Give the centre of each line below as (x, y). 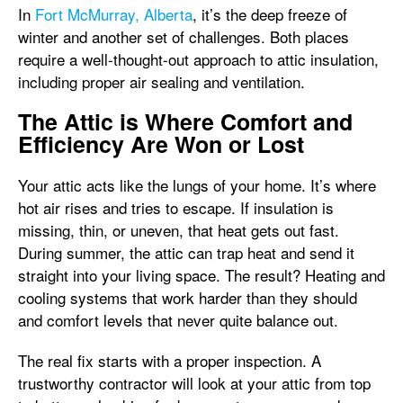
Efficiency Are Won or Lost (161, 144)
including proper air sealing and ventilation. (161, 81)
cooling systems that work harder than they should (188, 297)
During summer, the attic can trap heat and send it (186, 252)
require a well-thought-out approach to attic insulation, (198, 59)
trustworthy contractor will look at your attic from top (194, 383)
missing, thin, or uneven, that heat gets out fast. (179, 230)
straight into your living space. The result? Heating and (201, 275)
